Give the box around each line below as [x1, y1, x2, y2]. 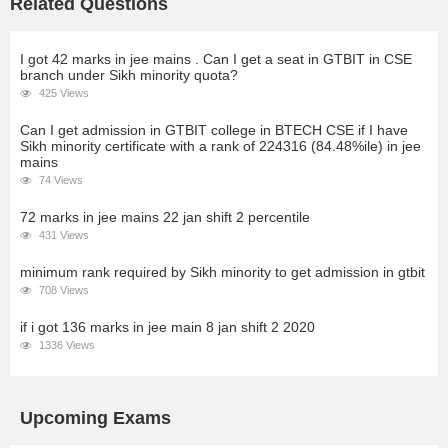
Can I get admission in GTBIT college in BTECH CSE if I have [20, 122, 408, 138]
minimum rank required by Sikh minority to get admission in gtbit [20, 264, 425, 280]
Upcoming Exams [20, 408, 171, 428]
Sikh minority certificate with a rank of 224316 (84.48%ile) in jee [20, 138, 421, 154]
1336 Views [36, 339, 95, 351]
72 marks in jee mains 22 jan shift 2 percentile [20, 209, 310, 225]
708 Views [36, 284, 89, 296]
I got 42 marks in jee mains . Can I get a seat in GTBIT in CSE [20, 51, 412, 67]
